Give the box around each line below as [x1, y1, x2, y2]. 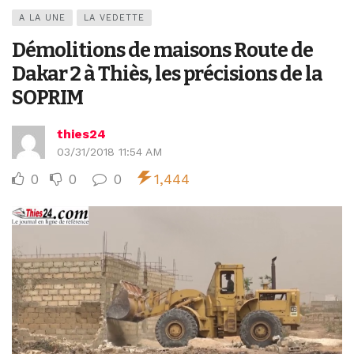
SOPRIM [12, 85, 83, 111]
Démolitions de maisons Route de [12, 38, 313, 63]
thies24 [57, 126, 106, 142]
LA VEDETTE [84, 13, 145, 24]
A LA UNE [19, 13, 66, 24]
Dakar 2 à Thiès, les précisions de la [12, 62, 322, 87]
